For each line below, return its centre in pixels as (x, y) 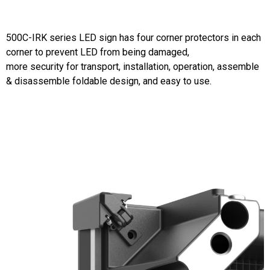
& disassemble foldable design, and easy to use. (109, 81)
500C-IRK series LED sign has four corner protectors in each (133, 38)
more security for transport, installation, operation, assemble (133, 67)
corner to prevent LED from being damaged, (98, 52)
